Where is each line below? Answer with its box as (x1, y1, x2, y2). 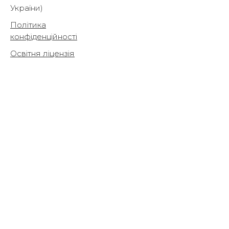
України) (10, 3, 43, 13)
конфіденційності (10, 32, 77, 41)
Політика (10, 20, 46, 30)
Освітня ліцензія (10, 49, 75, 58)
